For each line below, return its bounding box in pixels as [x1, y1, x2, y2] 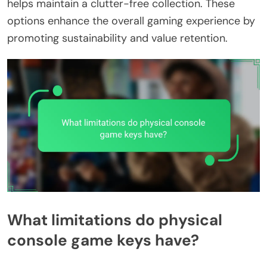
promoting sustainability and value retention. [7, 31, 228, 46]
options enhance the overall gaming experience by [7, 14, 255, 29]
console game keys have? [7, 230, 199, 251]
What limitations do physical [7, 210, 222, 231]
